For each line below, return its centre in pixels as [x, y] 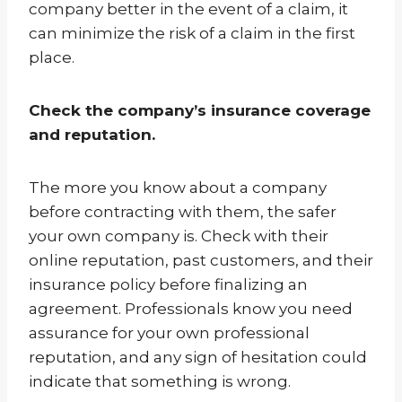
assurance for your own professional [169, 333]
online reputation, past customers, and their [201, 261]
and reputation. [92, 135]
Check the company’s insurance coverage [200, 111]
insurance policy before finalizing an [168, 285]
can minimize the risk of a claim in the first [192, 34]
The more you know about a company [178, 188]
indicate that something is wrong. [160, 382]
